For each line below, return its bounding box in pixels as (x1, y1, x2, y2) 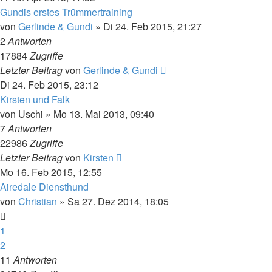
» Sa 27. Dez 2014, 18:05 (57, 194, 169, 208)
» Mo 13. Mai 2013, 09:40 (43, 106, 154, 121)
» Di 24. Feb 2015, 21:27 (93, 19, 202, 33)
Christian (18, 194, 57, 208)
